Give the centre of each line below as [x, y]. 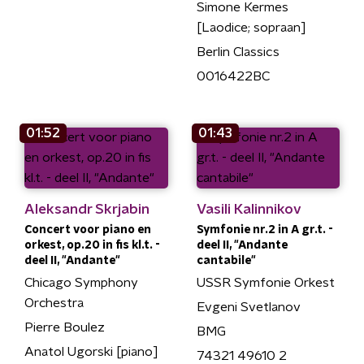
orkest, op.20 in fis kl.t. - [92, 245]
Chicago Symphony [81, 283]
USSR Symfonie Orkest [265, 283]
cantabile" [226, 261]
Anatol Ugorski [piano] [91, 352]
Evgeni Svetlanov [248, 307]
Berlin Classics [238, 52]
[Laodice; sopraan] [251, 28]
